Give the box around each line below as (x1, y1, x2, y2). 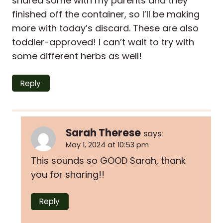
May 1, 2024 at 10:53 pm (66, 140, 149, 150)
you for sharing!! (31, 168, 105, 181)
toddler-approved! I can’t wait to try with (12, 36, 194, 49)
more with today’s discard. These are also (12, 22, 199, 35)
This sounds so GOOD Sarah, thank (31, 154, 186, 167)
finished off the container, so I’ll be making (12, 8, 200, 21)
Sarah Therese (66, 126, 141, 140)
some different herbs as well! (12, 50, 142, 63)
